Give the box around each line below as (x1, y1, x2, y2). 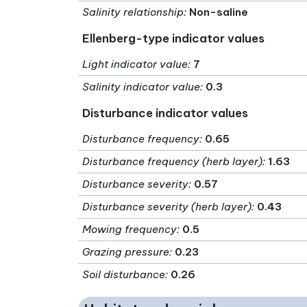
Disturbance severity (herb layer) (82, 200, 252, 214)
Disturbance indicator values (82, 106, 249, 121)
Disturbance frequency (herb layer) (82, 155, 263, 169)
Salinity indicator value (82, 80, 201, 94)
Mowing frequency (82, 223, 177, 236)
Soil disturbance (82, 268, 166, 282)
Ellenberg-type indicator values (82, 31, 265, 46)
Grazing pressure (82, 245, 170, 259)
